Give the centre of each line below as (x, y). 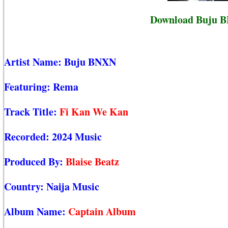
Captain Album (102, 212)
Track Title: (32, 112)
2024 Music (77, 137)
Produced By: (35, 162)
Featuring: (28, 87)
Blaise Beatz (92, 162)
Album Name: (36, 212)
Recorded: (28, 137)
